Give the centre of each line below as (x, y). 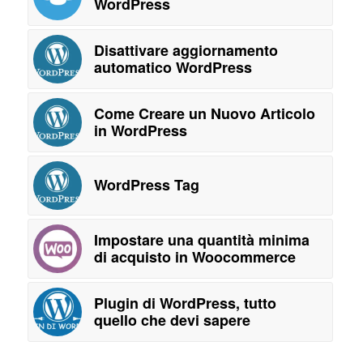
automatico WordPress (173, 67)
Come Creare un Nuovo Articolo (204, 113)
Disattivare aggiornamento (186, 50)
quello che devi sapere (172, 320)
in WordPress (140, 130)
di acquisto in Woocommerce (194, 257)
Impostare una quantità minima (201, 240)
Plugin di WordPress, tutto (185, 303)
